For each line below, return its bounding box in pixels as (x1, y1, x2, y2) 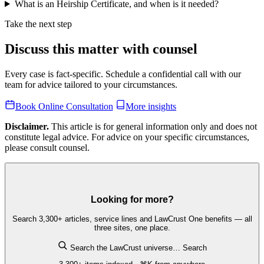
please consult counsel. (5, 143, 90, 153)
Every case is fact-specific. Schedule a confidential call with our (5, 68, 241, 79)
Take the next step (5, 18, 72, 29)
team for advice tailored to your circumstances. (5, 79, 177, 90)
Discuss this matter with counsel (5, 41, 197, 57)
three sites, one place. (94, 223, 170, 232)
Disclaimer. (5, 121, 49, 132)
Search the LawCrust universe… (70, 243, 180, 252)
